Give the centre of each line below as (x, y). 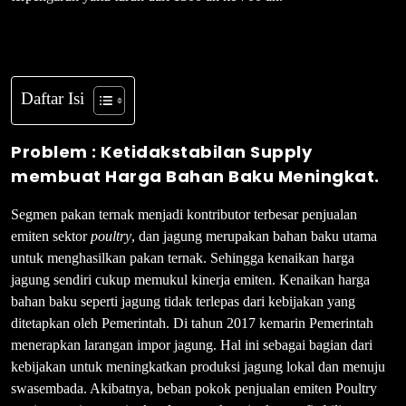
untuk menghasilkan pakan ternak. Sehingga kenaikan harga (183, 257)
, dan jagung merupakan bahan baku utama (254, 236)
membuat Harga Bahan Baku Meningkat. (195, 176)
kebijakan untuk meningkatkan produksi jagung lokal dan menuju (198, 366)
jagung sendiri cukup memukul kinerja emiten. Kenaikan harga (190, 279)
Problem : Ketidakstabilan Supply (161, 151)
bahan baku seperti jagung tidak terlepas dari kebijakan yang (183, 301)
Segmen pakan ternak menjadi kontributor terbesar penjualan (184, 214)
